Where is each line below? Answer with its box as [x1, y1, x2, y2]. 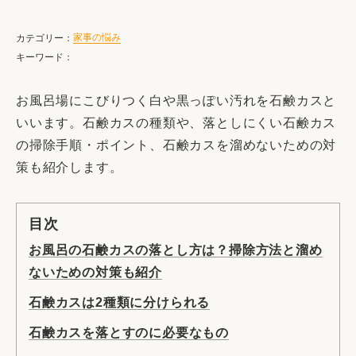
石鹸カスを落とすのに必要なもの [29, 326, 229, 339]
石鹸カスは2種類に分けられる [29, 296, 211, 309]
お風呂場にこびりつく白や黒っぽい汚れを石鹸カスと [16, 94, 337, 107]
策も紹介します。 [16, 161, 123, 174]
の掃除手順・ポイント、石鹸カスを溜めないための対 [16, 138, 337, 152]
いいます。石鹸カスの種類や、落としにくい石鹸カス [16, 116, 337, 130]
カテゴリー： [16, 33, 73, 44]
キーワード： [16, 52, 73, 63]
